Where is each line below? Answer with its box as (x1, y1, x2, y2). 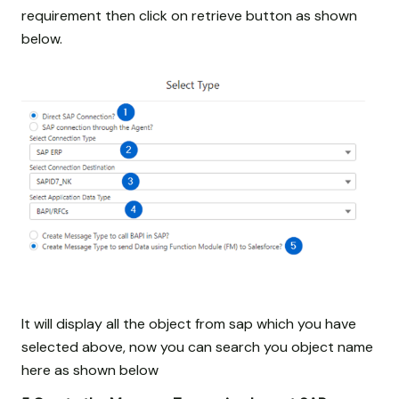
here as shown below (21, 360, 159, 379)
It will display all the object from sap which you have (21, 313, 356, 333)
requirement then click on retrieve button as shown (21, 5, 357, 25)
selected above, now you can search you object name (21, 337, 373, 356)
